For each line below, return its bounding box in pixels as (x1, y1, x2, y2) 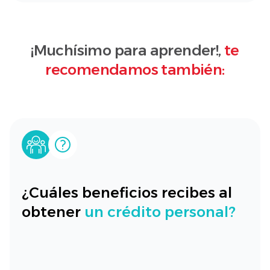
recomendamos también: (45, 61, 225, 78)
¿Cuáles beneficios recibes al (22, 184, 232, 201)
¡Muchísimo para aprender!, (31, 42, 224, 59)
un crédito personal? (84, 203, 236, 221)
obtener (22, 203, 84, 221)
